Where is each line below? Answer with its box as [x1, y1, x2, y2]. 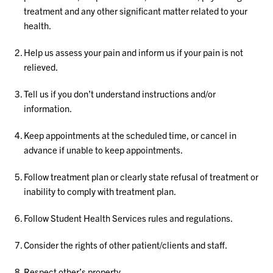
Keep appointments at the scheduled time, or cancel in [24, 129, 237, 141]
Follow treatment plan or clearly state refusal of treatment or [24, 171, 259, 182]
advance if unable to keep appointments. [24, 144, 183, 155]
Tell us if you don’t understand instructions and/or [24, 88, 216, 99]
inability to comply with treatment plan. [24, 185, 177, 197]
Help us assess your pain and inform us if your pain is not [24, 46, 244, 58]
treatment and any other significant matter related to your [24, 5, 248, 16]
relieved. [24, 61, 58, 73]
